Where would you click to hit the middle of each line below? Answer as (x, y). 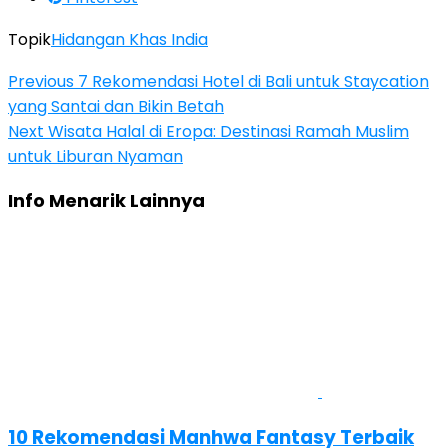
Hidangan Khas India (129, 39)
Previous (41, 81)
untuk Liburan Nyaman (95, 156)
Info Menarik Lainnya (106, 200)
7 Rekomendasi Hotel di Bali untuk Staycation (251, 81)
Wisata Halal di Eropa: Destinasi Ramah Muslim (226, 131)
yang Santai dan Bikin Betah (116, 106)
